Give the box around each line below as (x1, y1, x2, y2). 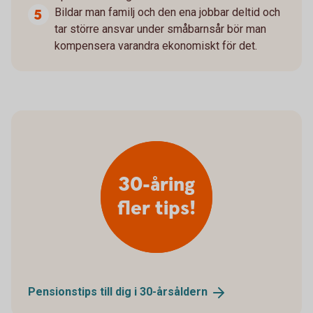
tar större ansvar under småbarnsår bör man (54, 22, 266, 36)
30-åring (118, 171, 195, 198)
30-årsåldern (140, 284, 208, 298)
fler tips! (117, 195, 196, 222)
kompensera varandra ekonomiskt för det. (54, 38, 257, 52)
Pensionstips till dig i (28, 284, 140, 298)
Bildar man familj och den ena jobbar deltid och (54, 5, 280, 19)
